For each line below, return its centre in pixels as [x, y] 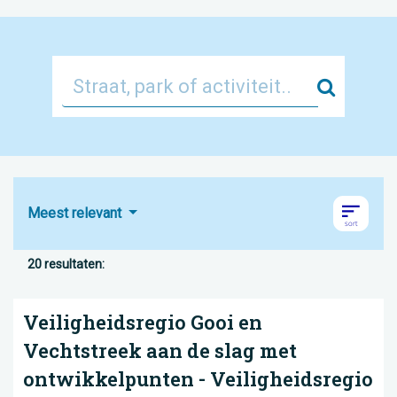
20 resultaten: [66, 264]
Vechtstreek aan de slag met [160, 350]
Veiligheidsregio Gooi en [143, 322]
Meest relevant [76, 213]
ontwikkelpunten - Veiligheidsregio [198, 379]
